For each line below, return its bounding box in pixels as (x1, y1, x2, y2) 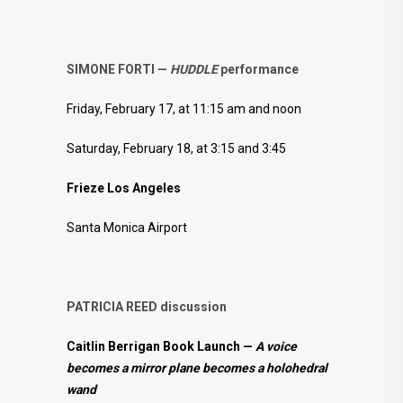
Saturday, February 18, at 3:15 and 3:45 (67, 140, 286, 156)
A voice (255, 338, 297, 354)
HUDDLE (170, 61, 218, 76)
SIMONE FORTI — (67, 61, 170, 76)
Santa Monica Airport (67, 219, 187, 235)
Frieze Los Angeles (67, 180, 181, 195)
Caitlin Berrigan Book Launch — (67, 338, 255, 354)
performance (218, 61, 299, 76)
